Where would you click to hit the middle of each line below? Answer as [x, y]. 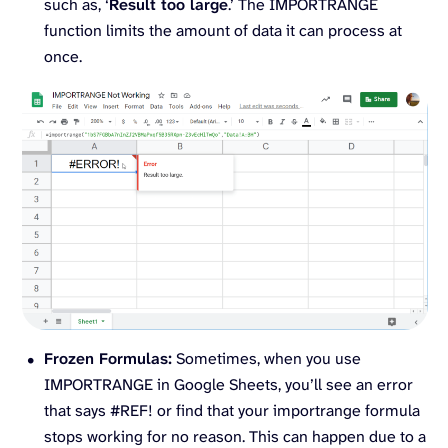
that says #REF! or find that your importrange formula [232, 410]
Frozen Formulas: [108, 358]
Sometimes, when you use [266, 358]
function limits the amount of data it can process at [223, 30]
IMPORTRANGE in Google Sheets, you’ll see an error [228, 384]
